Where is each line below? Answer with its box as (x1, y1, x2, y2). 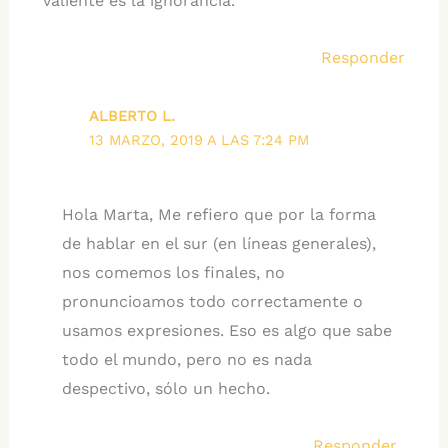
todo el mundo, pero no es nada (61, 350, 312, 369)
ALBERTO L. (89, 106, 176, 125)
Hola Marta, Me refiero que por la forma (61, 205, 376, 224)
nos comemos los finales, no (61, 263, 285, 282)
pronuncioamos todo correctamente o (61, 292, 363, 311)
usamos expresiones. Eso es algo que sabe (61, 321, 392, 340)
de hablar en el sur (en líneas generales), (61, 234, 376, 253)
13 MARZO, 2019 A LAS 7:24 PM (89, 130, 310, 149)
